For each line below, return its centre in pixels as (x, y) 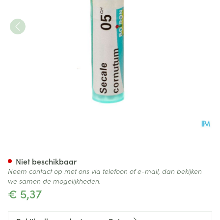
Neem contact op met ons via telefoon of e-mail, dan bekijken (105, 171)
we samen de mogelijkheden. (54, 181)
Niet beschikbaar (46, 161)
